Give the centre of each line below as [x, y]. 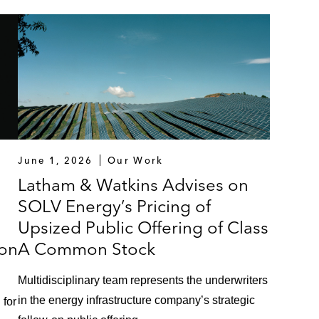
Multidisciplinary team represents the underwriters [143, 281]
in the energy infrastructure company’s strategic [137, 300]
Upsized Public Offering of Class [143, 228]
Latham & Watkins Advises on [134, 185]
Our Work [136, 161]
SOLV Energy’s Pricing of [115, 206]
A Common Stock [87, 249]
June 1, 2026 [56, 161]
